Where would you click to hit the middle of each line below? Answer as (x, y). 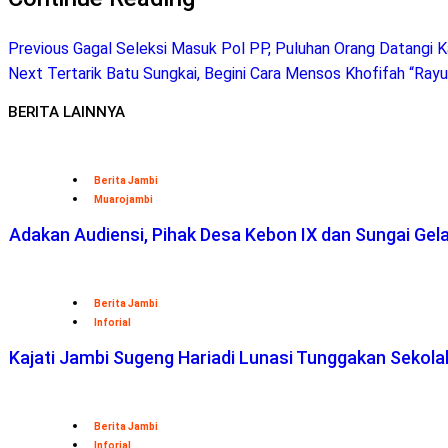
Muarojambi (123, 200)
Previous (38, 48)
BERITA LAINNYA (66, 112)
